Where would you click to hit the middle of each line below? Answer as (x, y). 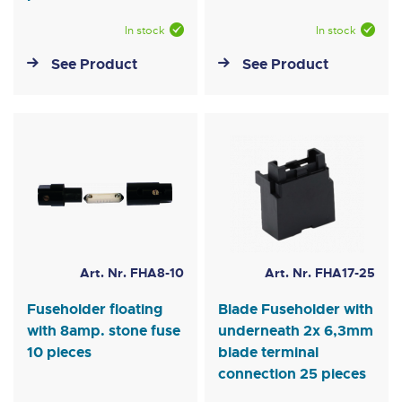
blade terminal (269, 353)
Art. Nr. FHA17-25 (319, 273)
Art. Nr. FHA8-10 (131, 273)
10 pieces (59, 353)
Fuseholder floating (95, 310)
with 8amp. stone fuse (104, 331)
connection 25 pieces (293, 374)
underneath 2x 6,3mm (296, 331)
